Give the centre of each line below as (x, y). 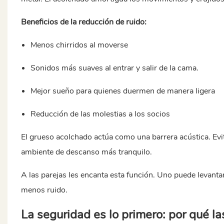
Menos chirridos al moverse (79, 45)
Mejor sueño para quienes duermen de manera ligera (123, 91)
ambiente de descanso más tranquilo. (86, 152)
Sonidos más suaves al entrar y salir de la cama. (115, 68)
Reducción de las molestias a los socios (100, 114)
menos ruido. (44, 190)
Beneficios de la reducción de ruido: (83, 22)
